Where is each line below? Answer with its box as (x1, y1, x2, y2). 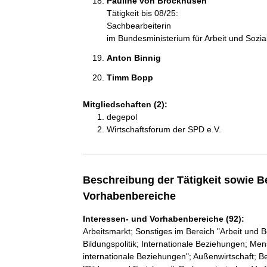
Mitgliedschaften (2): (82, 100, 167, 109)
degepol (106, 112, 137, 122)
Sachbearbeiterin (106, 21, 171, 30)
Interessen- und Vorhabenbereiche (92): (82, 214, 244, 223)
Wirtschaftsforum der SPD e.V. (106, 125, 221, 134)
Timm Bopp (106, 73, 156, 82)
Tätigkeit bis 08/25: (106, 8, 178, 18)
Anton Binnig (106, 53, 163, 63)
